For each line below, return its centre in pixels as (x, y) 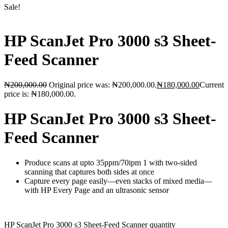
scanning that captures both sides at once (89, 172)
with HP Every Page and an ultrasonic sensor (97, 190)
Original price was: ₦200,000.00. (103, 84)
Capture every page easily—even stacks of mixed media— (118, 181)
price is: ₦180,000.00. (40, 94)
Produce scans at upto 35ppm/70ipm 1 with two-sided (111, 162)
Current (212, 84)
